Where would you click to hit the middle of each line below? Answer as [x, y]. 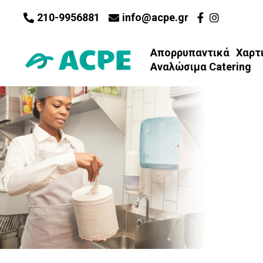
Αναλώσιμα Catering [200, 67]
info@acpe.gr [156, 17]
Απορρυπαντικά [190, 53]
